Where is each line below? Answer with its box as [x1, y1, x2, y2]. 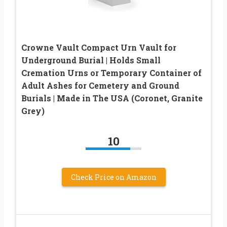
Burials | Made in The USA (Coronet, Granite [21, 93, 203, 104]
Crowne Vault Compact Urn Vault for [21, 42, 176, 53]
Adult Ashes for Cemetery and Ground [21, 80, 179, 91]
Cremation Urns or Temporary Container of [21, 67, 202, 79]
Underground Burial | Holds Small [21, 55, 161, 66]
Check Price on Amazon [70, 172, 157, 182]
